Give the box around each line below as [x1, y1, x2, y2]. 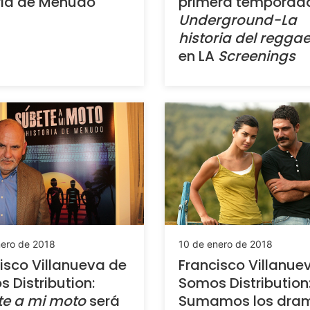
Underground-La [179, 10, 297, 30]
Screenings [218, 46, 295, 66]
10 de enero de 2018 [179, 238, 273, 250]
